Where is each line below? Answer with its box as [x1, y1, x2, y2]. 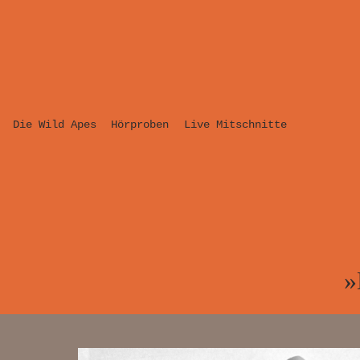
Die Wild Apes [13, 117, 96, 131]
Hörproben [111, 117, 170, 131]
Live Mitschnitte [183, 117, 287, 131]
